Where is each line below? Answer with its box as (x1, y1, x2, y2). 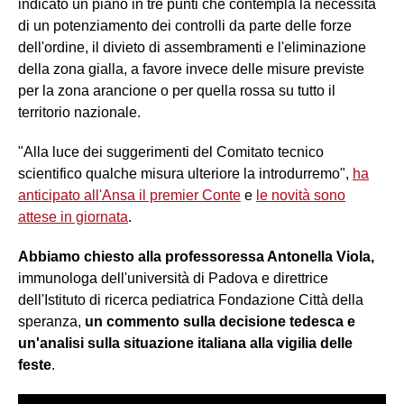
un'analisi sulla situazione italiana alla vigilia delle (18, 335, 353, 351)
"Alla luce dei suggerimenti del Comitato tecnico (18, 143, 324, 160)
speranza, (18, 313, 85, 329)
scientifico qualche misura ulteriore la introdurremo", (18, 165, 353, 181)
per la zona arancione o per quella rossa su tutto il (18, 82, 335, 98)
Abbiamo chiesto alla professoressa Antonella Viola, (18, 248, 374, 264)
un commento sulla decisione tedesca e (85, 313, 355, 329)
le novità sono (256, 187, 345, 203)
